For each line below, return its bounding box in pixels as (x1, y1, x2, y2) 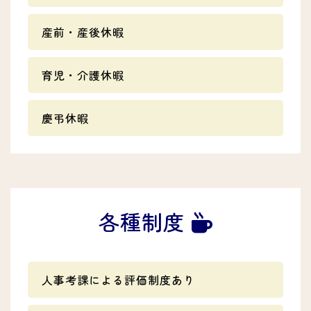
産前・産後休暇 (42, 24, 124, 41)
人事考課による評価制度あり (42, 271, 195, 289)
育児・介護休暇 (42, 67, 124, 84)
